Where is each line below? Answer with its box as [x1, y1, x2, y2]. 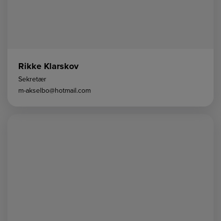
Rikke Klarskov [18, 60, 78, 73]
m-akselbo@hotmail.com [18, 85, 91, 96]
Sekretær [18, 74, 46, 85]
